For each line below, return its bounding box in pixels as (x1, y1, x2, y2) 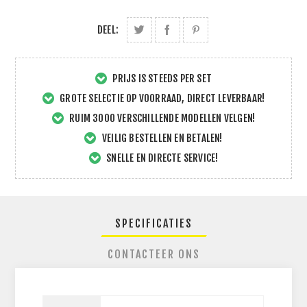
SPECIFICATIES (114, 217, 193, 230)
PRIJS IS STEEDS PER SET (110, 72, 212, 85)
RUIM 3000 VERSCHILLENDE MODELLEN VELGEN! (67, 112, 256, 125)
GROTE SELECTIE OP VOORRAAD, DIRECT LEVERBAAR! (58, 92, 265, 105)
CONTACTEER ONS (107, 247, 200, 261)
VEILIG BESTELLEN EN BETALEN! (99, 132, 223, 145)
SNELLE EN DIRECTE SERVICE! (104, 151, 219, 164)
